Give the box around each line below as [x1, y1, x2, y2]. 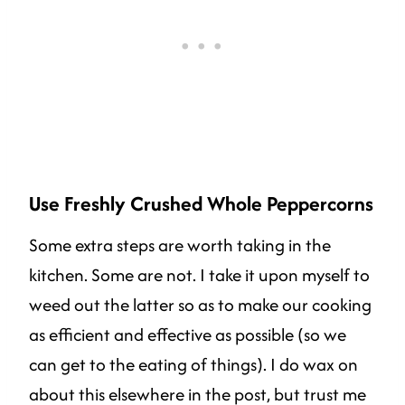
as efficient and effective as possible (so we [29, 321, 346, 347]
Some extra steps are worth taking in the [29, 231, 331, 258]
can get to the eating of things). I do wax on [29, 351, 358, 377]
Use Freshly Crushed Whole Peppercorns [29, 188, 373, 218]
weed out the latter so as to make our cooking [29, 291, 372, 317]
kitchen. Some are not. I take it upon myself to [29, 261, 370, 287]
